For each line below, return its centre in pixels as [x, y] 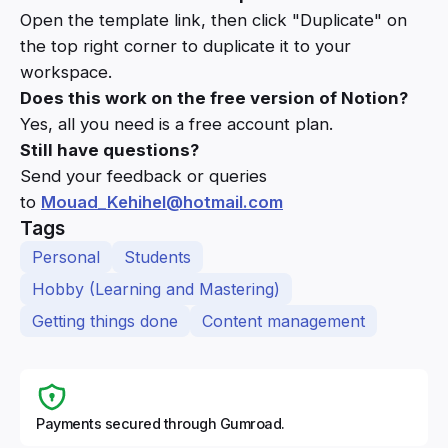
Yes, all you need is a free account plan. [176, 123]
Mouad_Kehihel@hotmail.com [162, 201]
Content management [283, 320]
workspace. [66, 71]
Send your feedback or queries [143, 175]
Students [157, 256]
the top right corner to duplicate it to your [185, 45]
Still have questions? [109, 149]
